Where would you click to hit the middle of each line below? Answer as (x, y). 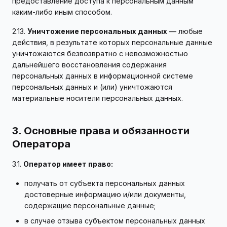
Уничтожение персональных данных (97, 31)
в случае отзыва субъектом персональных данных (115, 221)
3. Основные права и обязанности (101, 131)
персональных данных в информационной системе (103, 76)
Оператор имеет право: (68, 164)
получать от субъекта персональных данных (105, 183)
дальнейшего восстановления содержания (89, 65)
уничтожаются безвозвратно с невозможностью (100, 53)
